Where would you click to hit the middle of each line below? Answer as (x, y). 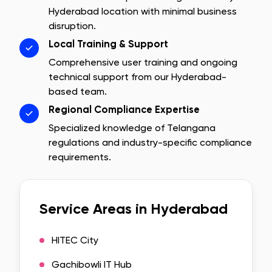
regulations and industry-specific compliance (150, 142)
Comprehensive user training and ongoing (143, 62)
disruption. (72, 26)
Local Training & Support (108, 44)
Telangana (191, 128)
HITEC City (75, 240)
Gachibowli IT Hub (92, 264)
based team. (78, 91)
